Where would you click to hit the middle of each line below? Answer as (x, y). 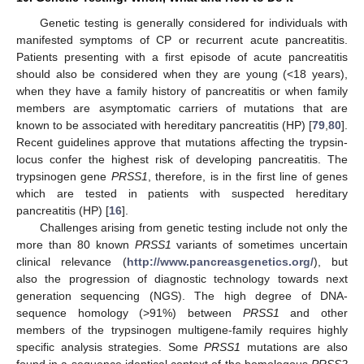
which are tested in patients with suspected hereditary (182, 193)
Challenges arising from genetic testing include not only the (193, 227)
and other (314, 313)
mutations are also (295, 347)
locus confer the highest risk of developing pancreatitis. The (182, 159)
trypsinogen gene (64, 176)
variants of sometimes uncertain (259, 245)
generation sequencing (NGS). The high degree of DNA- (182, 296)
